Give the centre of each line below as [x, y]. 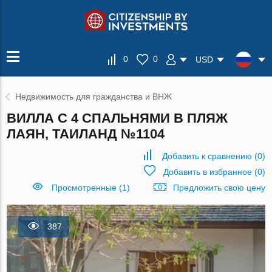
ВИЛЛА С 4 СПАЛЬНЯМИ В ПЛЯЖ [117, 118]
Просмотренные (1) [90, 188]
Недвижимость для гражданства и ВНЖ [94, 97]
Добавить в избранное [207, 172]
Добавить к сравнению [207, 156]
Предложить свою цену [219, 188]
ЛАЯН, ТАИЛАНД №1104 [86, 134]
